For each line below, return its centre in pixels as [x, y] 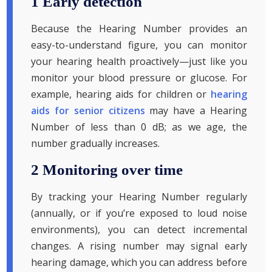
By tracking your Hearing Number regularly [139, 197]
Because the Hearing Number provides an [139, 29]
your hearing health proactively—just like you [139, 62]
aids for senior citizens [88, 111]
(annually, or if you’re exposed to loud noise [139, 213]
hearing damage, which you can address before [139, 263]
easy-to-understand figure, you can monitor [139, 45]
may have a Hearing [196, 111]
